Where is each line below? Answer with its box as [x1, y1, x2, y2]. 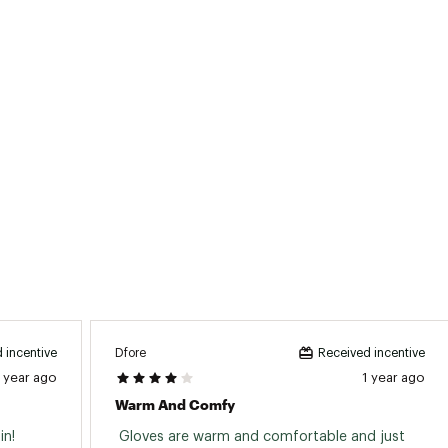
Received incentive [318, 347, 425, 359]
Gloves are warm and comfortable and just [115, 430, 405, 444]
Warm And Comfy [115, 396, 235, 413]
